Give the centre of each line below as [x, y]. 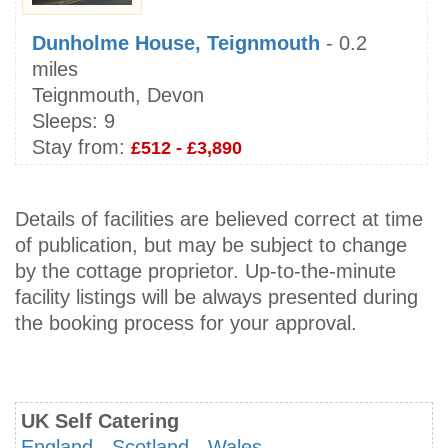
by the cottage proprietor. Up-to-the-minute [205, 271]
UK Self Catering [100, 421]
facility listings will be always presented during [216, 297]
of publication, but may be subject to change [211, 245]
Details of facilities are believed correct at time [219, 219]
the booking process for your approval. [186, 323]
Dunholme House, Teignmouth [176, 43]
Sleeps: [65, 121]
